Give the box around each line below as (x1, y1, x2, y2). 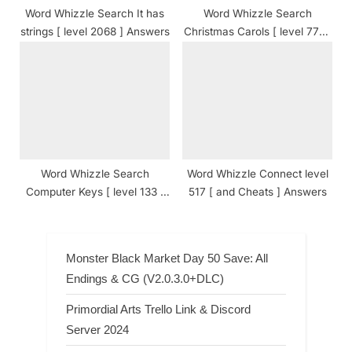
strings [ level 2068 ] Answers (20, 24, 170, 38)
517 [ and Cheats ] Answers (188, 185, 327, 198)
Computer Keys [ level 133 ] (25, 185, 164, 198)
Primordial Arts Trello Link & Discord (66, 302, 251, 316)
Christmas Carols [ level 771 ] (184, 24, 331, 38)
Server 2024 (66, 322, 129, 336)
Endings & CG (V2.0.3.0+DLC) (66, 271, 224, 285)
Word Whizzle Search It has (25, 6, 164, 20)
